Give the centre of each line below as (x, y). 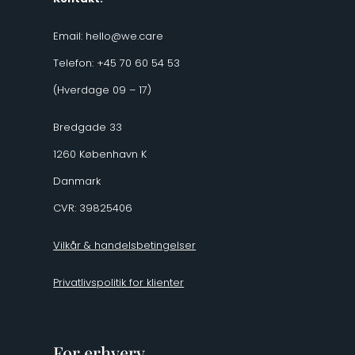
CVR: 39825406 (93, 208)
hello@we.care (125, 36)
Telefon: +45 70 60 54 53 (117, 63)
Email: (70, 36)
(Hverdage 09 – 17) (103, 90)
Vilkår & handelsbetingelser (125, 245)
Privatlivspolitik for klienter (119, 282)
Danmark (77, 181)
